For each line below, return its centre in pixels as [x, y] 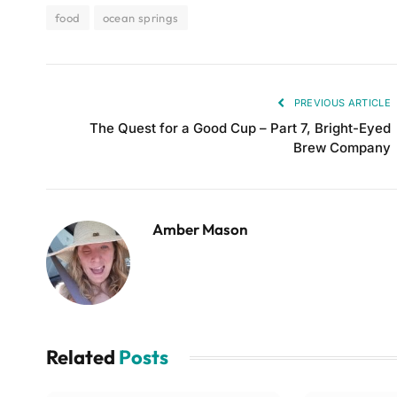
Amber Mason [200, 230]
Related [82, 358]
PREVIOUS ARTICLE [341, 103]
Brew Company [342, 148]
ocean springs [140, 18]
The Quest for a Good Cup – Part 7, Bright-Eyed [240, 128]
